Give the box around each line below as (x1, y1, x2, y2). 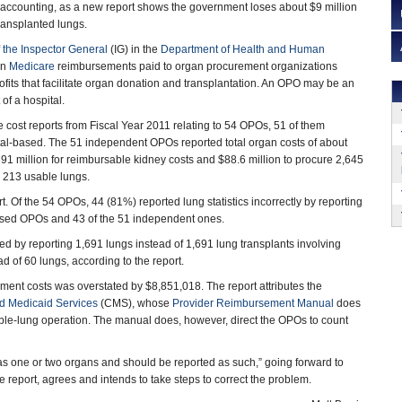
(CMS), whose (98, 297, 172, 310)
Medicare (9, 60, 55, 73)
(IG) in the (108, 43, 161, 56)
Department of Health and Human (161, 43, 325, 56)
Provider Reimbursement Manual (172, 297, 334, 310)
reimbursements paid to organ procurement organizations (55, 60, 337, 73)
